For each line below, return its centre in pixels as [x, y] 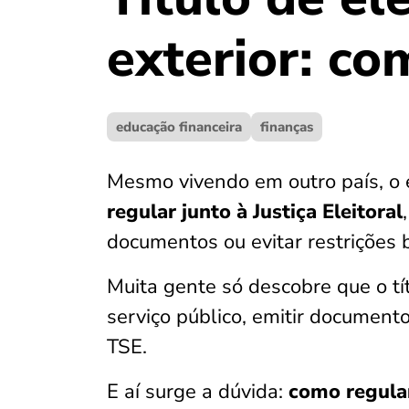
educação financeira [179, 127]
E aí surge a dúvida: [198, 392]
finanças [287, 127]
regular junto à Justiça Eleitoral [255, 212]
